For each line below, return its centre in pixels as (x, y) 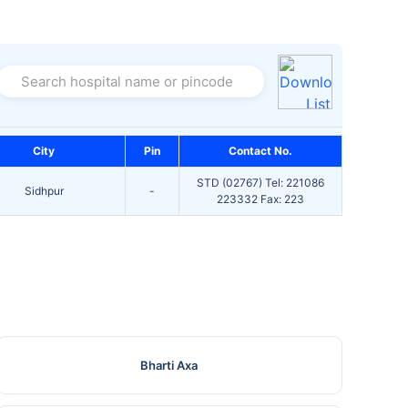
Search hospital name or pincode (132, 92)
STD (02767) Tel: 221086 (260, 183)
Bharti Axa (169, 366)
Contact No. (260, 151)
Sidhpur (44, 191)
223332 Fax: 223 (260, 199)
